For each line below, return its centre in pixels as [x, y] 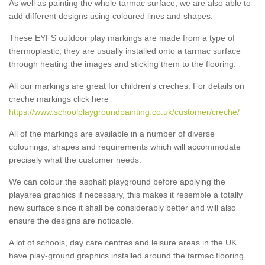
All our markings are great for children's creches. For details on [127, 85]
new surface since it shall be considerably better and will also [122, 207]
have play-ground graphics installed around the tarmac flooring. [127, 255]
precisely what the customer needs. [75, 159]
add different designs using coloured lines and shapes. [111, 16]
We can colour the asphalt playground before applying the [117, 181]
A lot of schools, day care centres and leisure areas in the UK [123, 242]
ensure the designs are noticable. [71, 220]
